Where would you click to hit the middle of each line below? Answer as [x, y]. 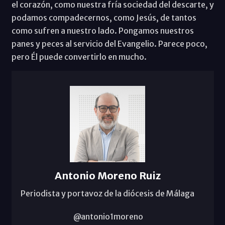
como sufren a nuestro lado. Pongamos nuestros [102, 30]
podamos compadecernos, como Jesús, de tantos [104, 17]
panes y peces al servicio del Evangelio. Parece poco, [109, 43]
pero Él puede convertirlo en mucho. [79, 57]
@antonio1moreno [107, 217]
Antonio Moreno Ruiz [107, 176]
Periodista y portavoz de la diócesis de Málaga [107, 194]
